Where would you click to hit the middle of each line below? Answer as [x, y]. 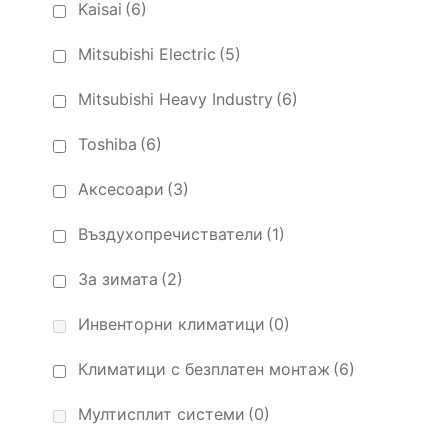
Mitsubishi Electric [147, 54]
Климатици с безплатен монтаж [204, 369]
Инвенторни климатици [171, 324]
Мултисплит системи [161, 414]
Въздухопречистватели [170, 234]
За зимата [118, 279]
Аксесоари [121, 189]
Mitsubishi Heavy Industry [175, 99]
